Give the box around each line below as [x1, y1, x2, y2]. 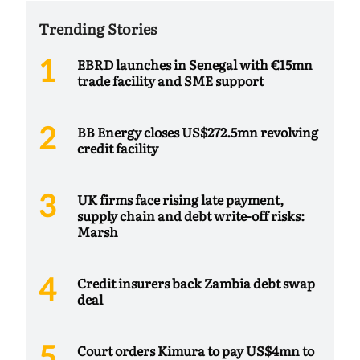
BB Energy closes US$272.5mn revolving [77, 122, 318, 142]
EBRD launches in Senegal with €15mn [77, 55, 313, 75]
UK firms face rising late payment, [77, 190, 284, 210]
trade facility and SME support [77, 71, 264, 91]
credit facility [77, 138, 158, 158]
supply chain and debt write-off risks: [77, 206, 305, 226]
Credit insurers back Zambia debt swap [77, 273, 315, 293]
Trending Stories [39, 18, 157, 40]
